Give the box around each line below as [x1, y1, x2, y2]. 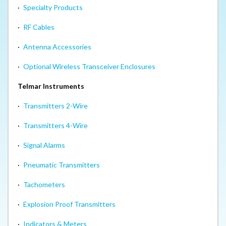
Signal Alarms [23, 140, 65, 149]
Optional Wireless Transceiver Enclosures [23, 62, 155, 71]
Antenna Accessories [23, 42, 91, 51]
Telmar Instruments [18, 81, 84, 90]
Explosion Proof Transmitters [23, 199, 116, 208]
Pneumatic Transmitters [23, 160, 100, 169]
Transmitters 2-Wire [23, 101, 88, 110]
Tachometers [23, 180, 65, 189]
